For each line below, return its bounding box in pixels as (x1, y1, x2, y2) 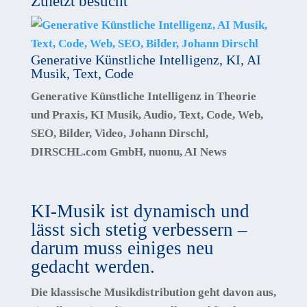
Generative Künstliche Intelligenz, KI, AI (30, 51, 261, 67)
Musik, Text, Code (30, 65, 134, 81)
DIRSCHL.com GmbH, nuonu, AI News (30, 145, 227, 158)
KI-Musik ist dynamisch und (30, 200, 249, 221)
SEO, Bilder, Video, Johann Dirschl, (30, 126, 208, 140)
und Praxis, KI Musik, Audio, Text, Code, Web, (30, 108, 263, 121)
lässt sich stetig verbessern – (30, 219, 247, 240)
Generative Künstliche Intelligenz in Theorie (30, 89, 256, 103)
